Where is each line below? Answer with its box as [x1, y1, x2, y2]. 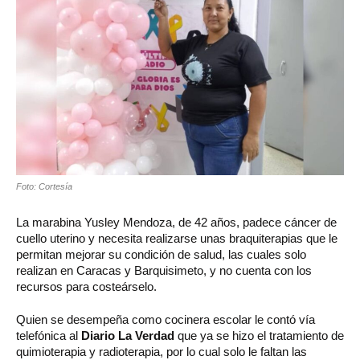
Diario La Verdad [81, 328, 174, 342]
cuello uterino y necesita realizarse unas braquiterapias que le [16, 231, 337, 245]
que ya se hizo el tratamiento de [174, 328, 344, 342]
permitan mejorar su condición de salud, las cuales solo [16, 247, 306, 261]
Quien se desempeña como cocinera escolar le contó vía [16, 312, 315, 326]
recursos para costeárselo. [16, 279, 157, 293]
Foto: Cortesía [16, 181, 72, 191]
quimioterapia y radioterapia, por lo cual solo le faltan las [16, 344, 307, 358]
